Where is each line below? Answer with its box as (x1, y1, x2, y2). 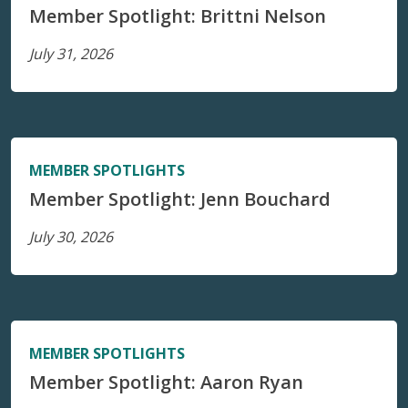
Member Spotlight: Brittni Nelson (29, 3, 326, 28)
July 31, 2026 (29, 43, 113, 64)
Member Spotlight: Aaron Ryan (29, 369, 303, 394)
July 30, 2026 (29, 226, 113, 247)
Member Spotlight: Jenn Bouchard (29, 186, 331, 211)
